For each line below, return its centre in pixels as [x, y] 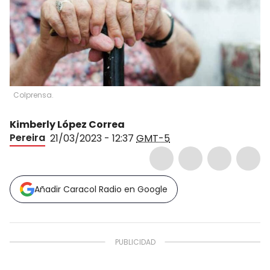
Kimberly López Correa [67, 124]
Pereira [27, 137]
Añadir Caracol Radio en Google [101, 189]
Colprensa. [33, 95]
